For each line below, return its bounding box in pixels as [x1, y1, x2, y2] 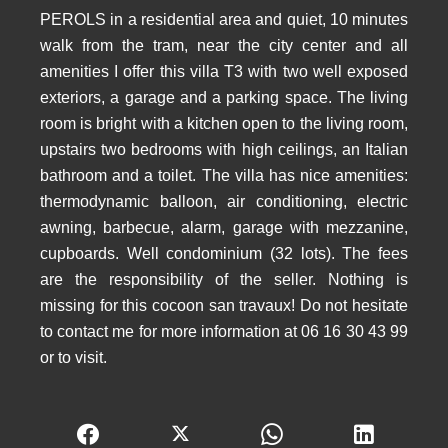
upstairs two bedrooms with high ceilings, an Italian [40, 140, 408, 158]
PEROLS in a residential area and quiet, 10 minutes [40, 10, 408, 28]
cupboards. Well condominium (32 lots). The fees [40, 244, 408, 262]
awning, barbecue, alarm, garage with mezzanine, [40, 218, 408, 236]
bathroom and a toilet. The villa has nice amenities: [40, 166, 408, 184]
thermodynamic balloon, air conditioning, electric [40, 192, 408, 210]
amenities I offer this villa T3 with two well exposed [40, 62, 408, 80]
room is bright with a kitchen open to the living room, [40, 114, 408, 132]
